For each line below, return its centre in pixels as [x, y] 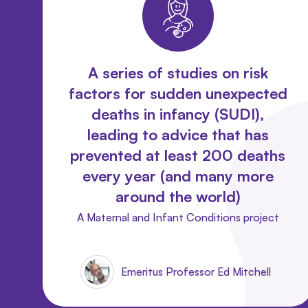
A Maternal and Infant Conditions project [178, 217]
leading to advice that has [178, 134]
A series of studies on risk [178, 72]
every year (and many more [178, 175]
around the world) [178, 196]
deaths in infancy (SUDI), [178, 113]
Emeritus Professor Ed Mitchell [196, 271]
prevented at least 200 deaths [178, 155]
